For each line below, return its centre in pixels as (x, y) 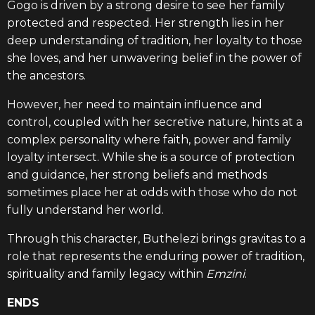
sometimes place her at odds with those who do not (152, 192)
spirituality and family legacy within (107, 274)
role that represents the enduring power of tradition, (156, 256)
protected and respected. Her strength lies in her (146, 23)
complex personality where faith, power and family (149, 140)
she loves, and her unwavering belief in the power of (154, 58)
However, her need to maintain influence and (135, 104)
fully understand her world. (85, 210)
